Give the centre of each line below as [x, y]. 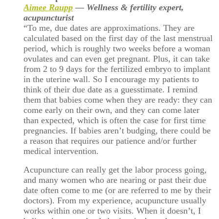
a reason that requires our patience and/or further [110, 141]
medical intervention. [61, 151]
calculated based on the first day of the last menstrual [118, 38]
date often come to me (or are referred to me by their [117, 190]
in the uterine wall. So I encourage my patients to [111, 79]
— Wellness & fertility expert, [128, 7]
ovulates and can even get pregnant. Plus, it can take [117, 58]
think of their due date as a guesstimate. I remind [110, 89]
